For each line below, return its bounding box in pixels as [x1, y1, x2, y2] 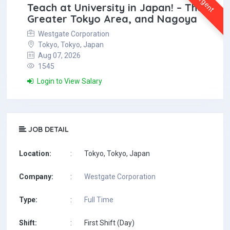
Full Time [84, 196, 113, 204]
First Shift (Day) [84, 219, 135, 227]
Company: [19, 172, 53, 181]
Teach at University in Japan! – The [27, 1, 203, 14]
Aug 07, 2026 [36, 51, 81, 60]
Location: [19, 149, 51, 158]
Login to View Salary [35, 77, 102, 85]
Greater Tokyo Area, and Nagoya [27, 12, 197, 25]
